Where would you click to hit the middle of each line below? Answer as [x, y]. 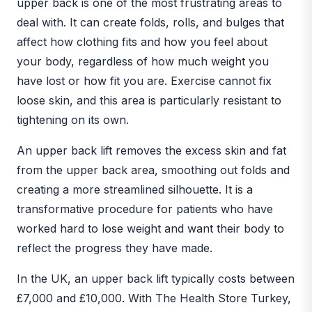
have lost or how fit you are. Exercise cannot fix [144, 80]
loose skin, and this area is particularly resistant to [149, 100]
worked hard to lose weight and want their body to [150, 228]
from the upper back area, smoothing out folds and [153, 170]
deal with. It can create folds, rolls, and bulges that [150, 22]
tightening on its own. [73, 119]
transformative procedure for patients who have [145, 209]
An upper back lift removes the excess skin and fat [151, 150]
